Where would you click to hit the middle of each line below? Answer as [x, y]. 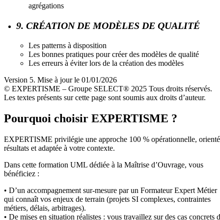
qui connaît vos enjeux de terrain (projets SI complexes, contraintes [107, 199]
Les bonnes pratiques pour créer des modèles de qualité [114, 54]
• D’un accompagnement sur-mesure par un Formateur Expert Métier [110, 190]
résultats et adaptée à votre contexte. [59, 148]
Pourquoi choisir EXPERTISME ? [91, 118]
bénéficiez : [22, 173]
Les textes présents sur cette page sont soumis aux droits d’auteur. [105, 97]
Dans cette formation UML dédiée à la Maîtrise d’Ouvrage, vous [104, 165]
